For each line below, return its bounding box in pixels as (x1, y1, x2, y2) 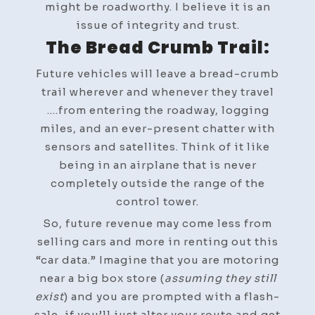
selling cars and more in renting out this (37, 234, 278, 248)
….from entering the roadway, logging (46, 103, 269, 117)
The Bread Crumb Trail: (45, 35, 270, 59)
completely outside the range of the (50, 176, 265, 190)
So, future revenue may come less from (43, 216, 272, 230)
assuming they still (164, 271, 276, 285)
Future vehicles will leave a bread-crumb (36, 66, 279, 80)
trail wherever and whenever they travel (41, 84, 274, 98)
